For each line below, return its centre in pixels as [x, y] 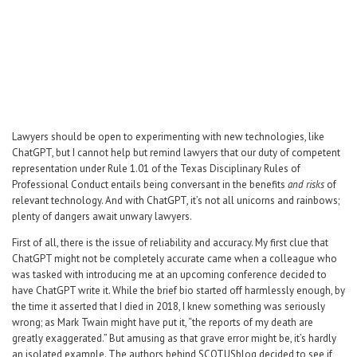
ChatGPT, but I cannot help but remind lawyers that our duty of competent [176, 153]
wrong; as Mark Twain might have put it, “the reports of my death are [163, 322]
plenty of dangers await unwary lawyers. [102, 216]
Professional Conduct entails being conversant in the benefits [150, 184]
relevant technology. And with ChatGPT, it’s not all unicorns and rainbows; [176, 200]
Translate [240, 62]
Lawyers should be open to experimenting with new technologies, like [168, 137]
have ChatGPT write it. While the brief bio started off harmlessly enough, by [178, 290]
